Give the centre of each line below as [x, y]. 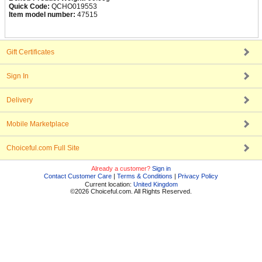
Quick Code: [29, 6]
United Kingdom [155, 184]
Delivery [20, 100]
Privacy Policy [198, 176]
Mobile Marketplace [38, 124]
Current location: [109, 184]
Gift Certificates [30, 52]
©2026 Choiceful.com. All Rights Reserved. [131, 191]
